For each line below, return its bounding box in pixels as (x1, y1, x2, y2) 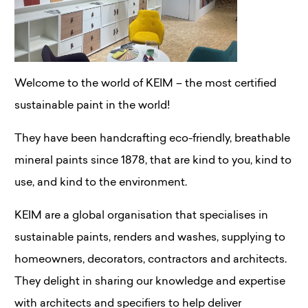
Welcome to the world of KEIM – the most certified (14, 78, 276, 89)
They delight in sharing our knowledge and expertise (14, 276, 285, 287)
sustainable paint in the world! (14, 100, 170, 111)
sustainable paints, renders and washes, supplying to (14, 232, 285, 243)
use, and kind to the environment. (14, 177, 187, 188)
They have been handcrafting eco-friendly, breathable (14, 133, 290, 144)
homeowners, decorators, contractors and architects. (14, 254, 287, 265)
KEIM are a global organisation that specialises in (14, 210, 268, 221)
